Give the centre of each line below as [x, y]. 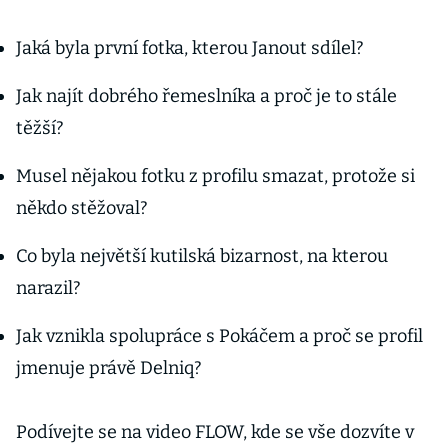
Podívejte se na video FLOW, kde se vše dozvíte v [215, 432]
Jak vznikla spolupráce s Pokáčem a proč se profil [219, 336]
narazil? [50, 288]
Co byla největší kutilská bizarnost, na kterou [202, 256]
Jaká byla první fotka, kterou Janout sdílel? [192, 48]
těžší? [42, 128]
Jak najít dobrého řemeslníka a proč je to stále [206, 96]
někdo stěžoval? [84, 208]
